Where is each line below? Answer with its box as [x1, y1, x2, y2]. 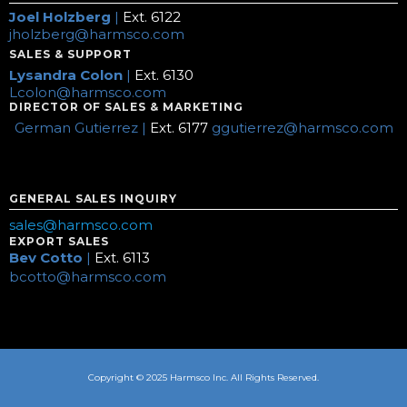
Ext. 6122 [123, 8, 181, 26]
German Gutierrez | [14, 119, 150, 137]
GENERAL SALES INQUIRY [9, 192, 177, 206]
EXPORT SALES [9, 234, 110, 249]
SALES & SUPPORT [9, 47, 133, 62]
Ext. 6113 [94, 249, 150, 267]
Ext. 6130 [134, 66, 194, 84]
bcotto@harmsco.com [9, 268, 166, 286]
